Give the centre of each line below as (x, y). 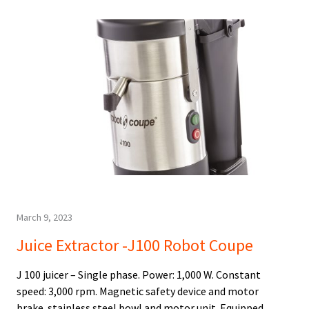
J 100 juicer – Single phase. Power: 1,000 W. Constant (139, 275)
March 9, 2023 (44, 218)
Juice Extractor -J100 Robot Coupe (135, 246)
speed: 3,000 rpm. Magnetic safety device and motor (138, 291)
